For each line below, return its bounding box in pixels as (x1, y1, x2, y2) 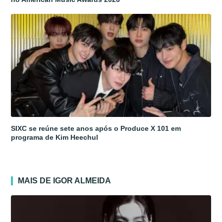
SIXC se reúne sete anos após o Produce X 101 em (11, 124, 181, 132)
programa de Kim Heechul (11, 133, 99, 141)
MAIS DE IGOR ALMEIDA (18, 176, 111, 185)
